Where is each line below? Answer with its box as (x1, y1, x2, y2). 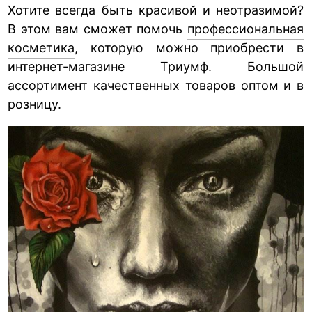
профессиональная (187, 21, 304, 36)
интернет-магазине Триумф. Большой (8, 58, 304, 74)
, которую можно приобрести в (75, 40, 304, 55)
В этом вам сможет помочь (8, 21, 187, 36)
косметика (8, 40, 75, 55)
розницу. (8, 96, 62, 111)
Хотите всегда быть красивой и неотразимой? (8, 2, 304, 17)
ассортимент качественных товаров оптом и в (8, 77, 304, 93)
